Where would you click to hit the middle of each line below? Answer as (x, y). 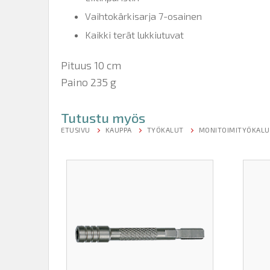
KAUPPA (118, 129)
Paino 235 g (89, 82)
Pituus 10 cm (91, 65)
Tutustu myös (103, 118)
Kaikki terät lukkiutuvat (134, 34)
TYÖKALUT (165, 129)
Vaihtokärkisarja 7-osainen (143, 16)
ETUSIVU (76, 129)
